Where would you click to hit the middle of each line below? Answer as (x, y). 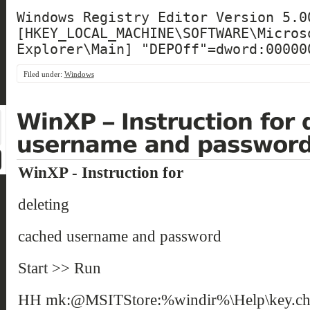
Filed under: (44, 74)
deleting (43, 204)
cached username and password (119, 236)
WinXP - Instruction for (100, 173)
